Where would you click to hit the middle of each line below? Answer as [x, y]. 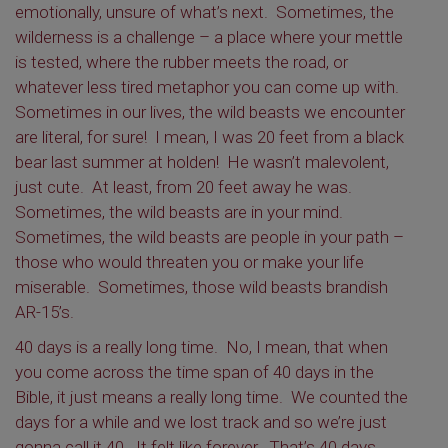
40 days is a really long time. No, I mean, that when [201, 347]
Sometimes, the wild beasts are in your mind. [181, 212]
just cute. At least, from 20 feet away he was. [185, 187]
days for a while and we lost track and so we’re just [201, 422]
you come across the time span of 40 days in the [194, 372]
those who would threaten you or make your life [189, 262]
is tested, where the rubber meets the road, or [181, 62]
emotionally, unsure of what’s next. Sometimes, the [204, 12]
